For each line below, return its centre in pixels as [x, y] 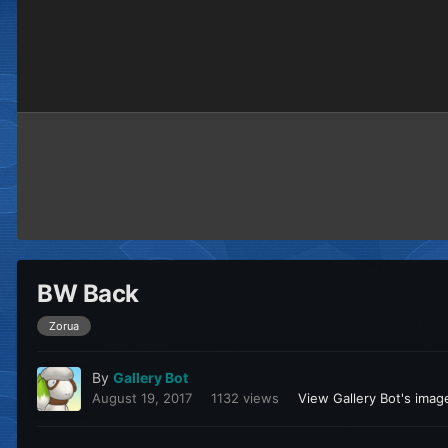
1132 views [245, 398]
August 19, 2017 [142, 398]
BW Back [88, 294]
